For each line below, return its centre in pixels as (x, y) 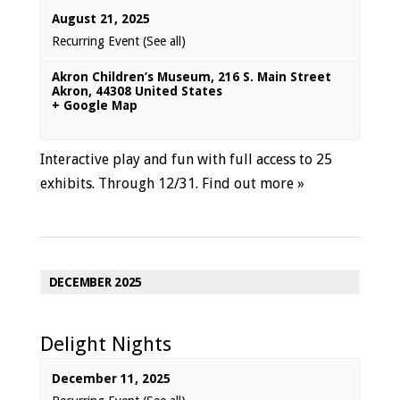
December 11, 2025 (111, 379)
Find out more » (253, 183)
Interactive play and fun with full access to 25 (186, 159)
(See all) (164, 41)
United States (178, 91)
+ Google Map (94, 105)
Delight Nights (105, 344)
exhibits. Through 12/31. (121, 183)
